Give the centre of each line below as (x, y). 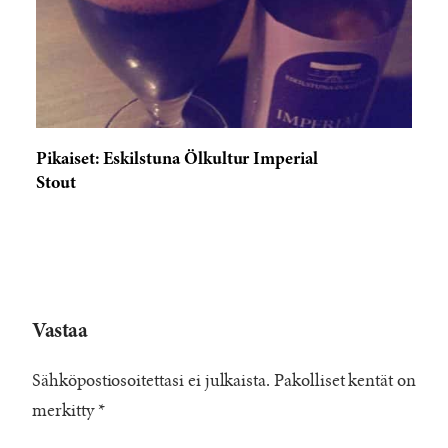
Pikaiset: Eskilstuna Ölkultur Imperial (177, 159)
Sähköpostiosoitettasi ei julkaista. (151, 380)
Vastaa (60, 332)
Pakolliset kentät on (345, 380)
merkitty (65, 410)
